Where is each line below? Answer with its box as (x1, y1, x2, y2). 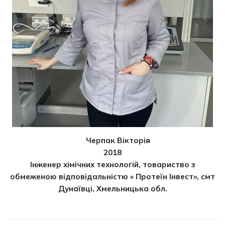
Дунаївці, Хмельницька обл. (58, 183, 167, 193)
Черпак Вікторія (86, 135, 151, 145)
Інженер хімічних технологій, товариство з (30, 159, 195, 169)
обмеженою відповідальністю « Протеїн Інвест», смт (10, 171, 215, 181)
